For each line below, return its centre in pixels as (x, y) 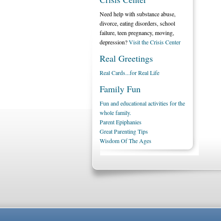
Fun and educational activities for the (142, 103)
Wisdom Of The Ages (126, 141)
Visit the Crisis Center (155, 42)
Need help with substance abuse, (138, 14)
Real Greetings (126, 58)
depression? (114, 42)
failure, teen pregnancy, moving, (137, 33)
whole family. (115, 112)
